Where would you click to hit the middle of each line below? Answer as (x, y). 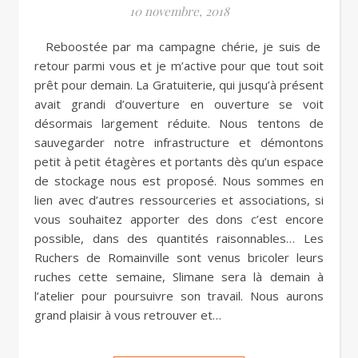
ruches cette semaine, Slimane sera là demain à (179, 276)
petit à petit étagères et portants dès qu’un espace (179, 161)
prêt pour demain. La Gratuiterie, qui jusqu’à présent (179, 85)
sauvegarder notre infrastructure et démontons (179, 142)
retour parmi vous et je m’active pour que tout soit (179, 66)
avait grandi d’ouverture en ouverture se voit (179, 104)
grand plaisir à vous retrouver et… (128, 315)
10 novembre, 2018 (179, 11)
